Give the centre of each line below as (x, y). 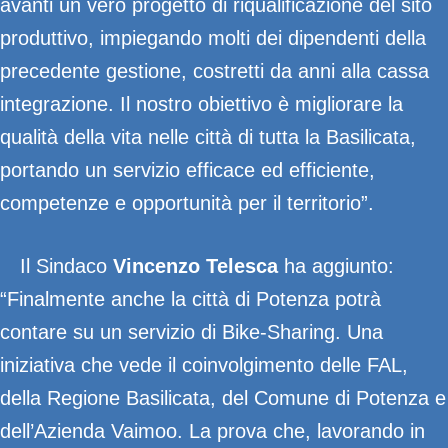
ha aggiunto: (336, 266)
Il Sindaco (66, 266)
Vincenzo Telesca (195, 266)
